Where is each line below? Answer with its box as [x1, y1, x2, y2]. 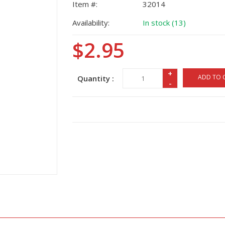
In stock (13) [143, 18, 186, 28]
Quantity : [77, 73, 114, 83]
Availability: [72, 18, 109, 28]
